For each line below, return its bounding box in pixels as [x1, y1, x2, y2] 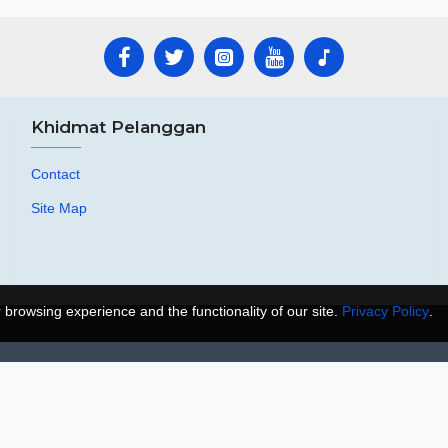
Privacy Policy [342, 303, 429, 319]
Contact [30, 166, 80, 182]
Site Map [30, 200, 87, 216]
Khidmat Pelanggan [30, 117, 206, 137]
